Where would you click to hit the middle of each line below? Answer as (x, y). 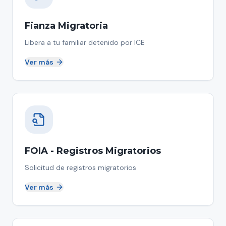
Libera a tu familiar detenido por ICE (85, 42)
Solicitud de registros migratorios (80, 167)
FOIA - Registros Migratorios (93, 151)
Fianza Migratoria (66, 26)
